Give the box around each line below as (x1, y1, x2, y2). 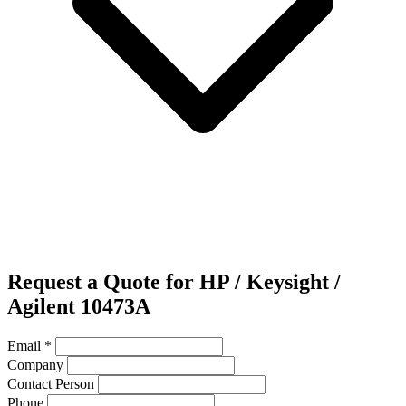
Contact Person (7, 376, 94, 392)
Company (7, 357, 63, 373)
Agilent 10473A (7, 295, 150, 319)
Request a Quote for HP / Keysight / (7, 270, 341, 295)
